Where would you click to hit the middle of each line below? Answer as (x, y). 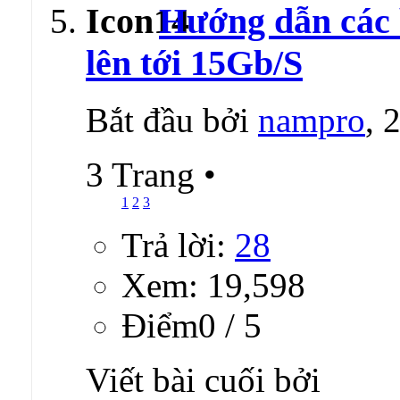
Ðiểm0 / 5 (192, 326)
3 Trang (145, 175)
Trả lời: (178, 246)
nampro (312, 121)
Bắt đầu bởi (172, 121)
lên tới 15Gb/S (194, 62)
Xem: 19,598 (213, 286)
